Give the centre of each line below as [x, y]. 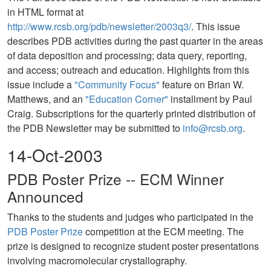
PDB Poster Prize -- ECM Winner [116, 179]
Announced [45, 196]
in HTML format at [45, 12]
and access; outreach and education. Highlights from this [128, 70]
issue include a [41, 84]
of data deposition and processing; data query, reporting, [127, 55]
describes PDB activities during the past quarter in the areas [135, 41]
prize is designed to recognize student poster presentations [133, 246]
